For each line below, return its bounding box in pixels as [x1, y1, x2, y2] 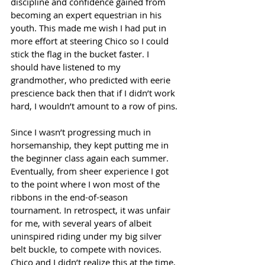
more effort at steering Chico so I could [11, 35, 171, 47]
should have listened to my [11, 61, 123, 73]
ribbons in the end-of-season [11, 191, 130, 203]
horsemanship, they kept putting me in [11, 139, 171, 151]
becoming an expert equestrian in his [11, 9, 164, 21]
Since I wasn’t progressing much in [11, 126, 153, 138]
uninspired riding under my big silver [11, 230, 164, 242]
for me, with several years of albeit [11, 217, 154, 229]
